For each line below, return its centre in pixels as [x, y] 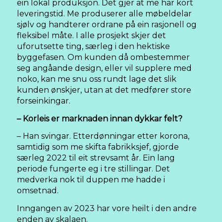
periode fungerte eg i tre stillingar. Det [93, 169]
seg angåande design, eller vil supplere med [104, 68]
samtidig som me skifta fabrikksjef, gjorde [98, 147]
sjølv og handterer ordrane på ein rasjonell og [107, 24]
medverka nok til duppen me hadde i [91, 180]
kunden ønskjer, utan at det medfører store [104, 90]
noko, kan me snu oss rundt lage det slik [97, 79]
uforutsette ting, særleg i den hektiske [93, 46]
